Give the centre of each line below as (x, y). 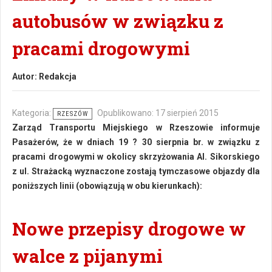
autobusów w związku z (118, 21)
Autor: (25, 76)
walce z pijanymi (87, 256)
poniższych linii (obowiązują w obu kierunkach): (107, 186)
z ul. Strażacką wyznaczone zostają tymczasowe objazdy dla (136, 171)
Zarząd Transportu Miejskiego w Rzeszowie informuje (136, 127)
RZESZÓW (73, 114)
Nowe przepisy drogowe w (129, 229)
